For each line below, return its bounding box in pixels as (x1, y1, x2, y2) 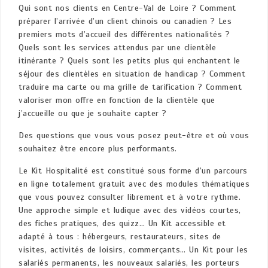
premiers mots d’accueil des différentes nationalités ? (19, 29, 230, 40)
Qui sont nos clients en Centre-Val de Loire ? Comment (19, 3, 236, 14)
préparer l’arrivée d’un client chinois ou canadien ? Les (19, 16, 232, 27)
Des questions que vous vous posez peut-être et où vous (19, 130, 249, 141)
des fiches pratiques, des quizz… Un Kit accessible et (19, 218, 226, 229)
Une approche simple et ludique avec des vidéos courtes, (19, 205, 241, 216)
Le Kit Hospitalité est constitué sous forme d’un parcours (19, 166, 248, 176)
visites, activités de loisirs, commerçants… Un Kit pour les (19, 245, 248, 255)
